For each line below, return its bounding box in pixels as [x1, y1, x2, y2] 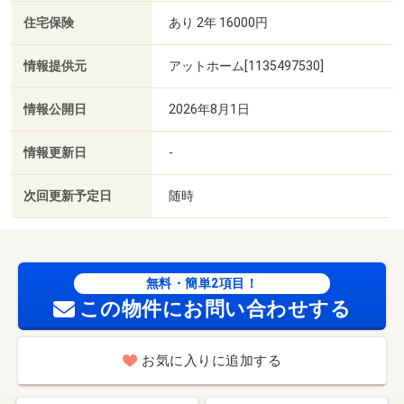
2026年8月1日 [169, 101, 250, 116]
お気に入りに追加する [142, 353, 281, 370]
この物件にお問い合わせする [78, 298, 352, 321]
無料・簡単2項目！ [145, 276, 259, 291]
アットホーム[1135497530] [169, 58, 324, 73]
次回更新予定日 [23, 188, 112, 204]
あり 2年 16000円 [169, 14, 268, 30]
